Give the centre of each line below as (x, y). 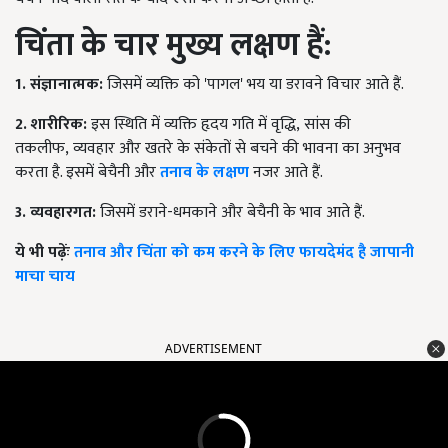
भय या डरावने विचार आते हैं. (325, 85)
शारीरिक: (59, 125)
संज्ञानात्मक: (66, 85)
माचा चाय (45, 277)
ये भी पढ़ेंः (44, 253)
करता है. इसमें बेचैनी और (85, 173)
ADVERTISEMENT (213, 349)
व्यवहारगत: (65, 213)
